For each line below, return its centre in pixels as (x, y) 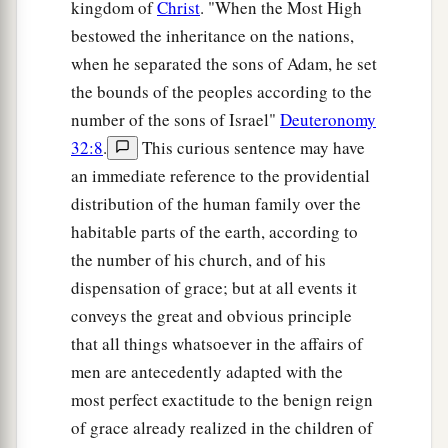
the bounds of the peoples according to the (221, 91)
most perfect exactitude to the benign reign (222, 399)
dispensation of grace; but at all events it (214, 287)
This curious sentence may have (251, 147)
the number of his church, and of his (198, 259)
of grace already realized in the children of (222, 427)
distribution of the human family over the (216, 203)
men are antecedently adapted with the (207, 371)
